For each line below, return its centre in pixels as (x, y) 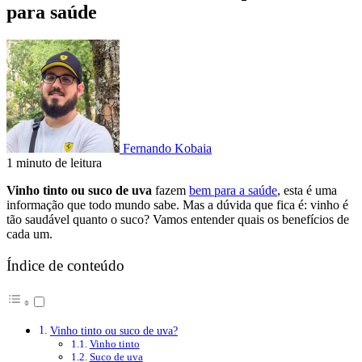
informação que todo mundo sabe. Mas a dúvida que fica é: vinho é (177, 205)
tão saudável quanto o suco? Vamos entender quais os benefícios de (178, 220)
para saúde (52, 13)
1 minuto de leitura (54, 163)
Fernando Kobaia (167, 149)
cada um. (29, 234)
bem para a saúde (233, 191)
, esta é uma (307, 191)
